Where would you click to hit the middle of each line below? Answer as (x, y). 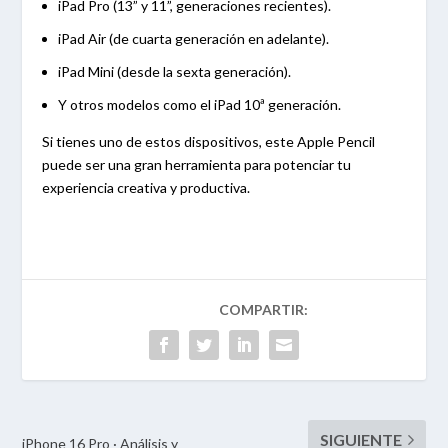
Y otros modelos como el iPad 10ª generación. (201, 104)
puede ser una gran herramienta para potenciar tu (197, 164)
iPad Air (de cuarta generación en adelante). (195, 39)
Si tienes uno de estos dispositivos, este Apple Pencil (209, 141)
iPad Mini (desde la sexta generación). (176, 71)
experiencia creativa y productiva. (148, 187)
